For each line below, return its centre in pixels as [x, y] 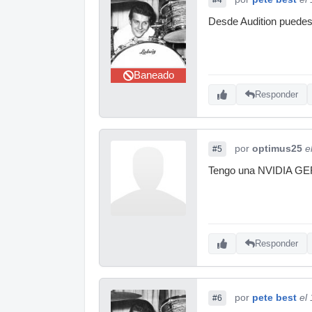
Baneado [154, 75]
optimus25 [277, 148]
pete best [274, 297]
